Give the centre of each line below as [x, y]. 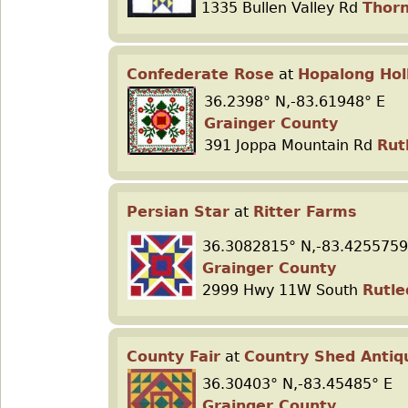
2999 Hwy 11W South [282, 290]
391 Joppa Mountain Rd [291, 145]
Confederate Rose [200, 74]
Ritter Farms [305, 212]
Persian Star [178, 212]
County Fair [173, 357]
